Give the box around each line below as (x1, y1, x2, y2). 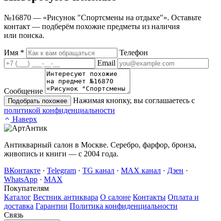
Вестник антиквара (33, 193, 98, 202)
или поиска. (4, 31, 44, 40)
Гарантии (36, 202, 68, 211)
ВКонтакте (4, 166, 40, 175)
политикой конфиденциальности (4, 106, 115, 115)
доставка (4, 202, 34, 211)
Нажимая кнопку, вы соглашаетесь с (73, 96, 195, 105)
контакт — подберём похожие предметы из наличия (4, 22, 180, 31)
